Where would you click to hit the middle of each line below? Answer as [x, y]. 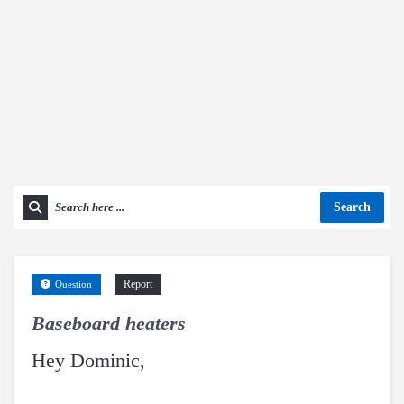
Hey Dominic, [88, 360]
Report [138, 284]
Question [73, 284]
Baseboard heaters [109, 323]
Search [352, 207]
